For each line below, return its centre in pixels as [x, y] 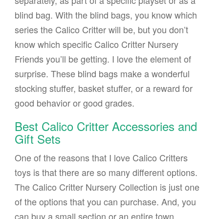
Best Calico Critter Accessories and [106, 126]
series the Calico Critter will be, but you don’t [101, 30]
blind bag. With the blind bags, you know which [106, 15]
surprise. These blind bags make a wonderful [102, 74]
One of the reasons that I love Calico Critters [101, 158]
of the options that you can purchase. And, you [105, 202]
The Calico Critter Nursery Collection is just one [107, 187]
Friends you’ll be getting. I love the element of [103, 59]
